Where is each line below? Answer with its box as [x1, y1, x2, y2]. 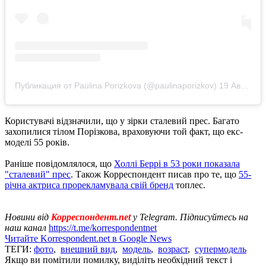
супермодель [195, 244, 246, 255]
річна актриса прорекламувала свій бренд [5, 180, 173, 191]
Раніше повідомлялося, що [5, 159, 114, 169]
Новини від [5, 212, 51, 223]
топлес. [173, 180, 205, 191]
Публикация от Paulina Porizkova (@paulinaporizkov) [15, 81, 217, 91]
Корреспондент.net [51, 212, 131, 223]
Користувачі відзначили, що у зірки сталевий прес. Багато [5, 116, 239, 126]
